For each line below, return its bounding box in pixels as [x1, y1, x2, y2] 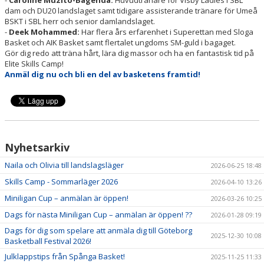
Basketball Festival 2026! [5, 236, 91, 246]
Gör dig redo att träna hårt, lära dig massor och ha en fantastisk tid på [5, 48, 254, 58]
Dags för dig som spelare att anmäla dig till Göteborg [5, 225, 192, 236]
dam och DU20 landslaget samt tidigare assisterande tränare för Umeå [5, 5, 258, 16]
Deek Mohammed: [9, 27, 80, 37]
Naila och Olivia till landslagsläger [5, 160, 124, 170]
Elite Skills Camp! [5, 58, 65, 69]
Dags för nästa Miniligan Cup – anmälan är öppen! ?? [5, 209, 192, 220]
